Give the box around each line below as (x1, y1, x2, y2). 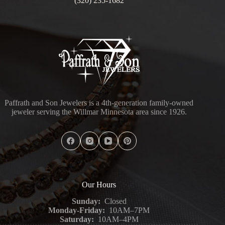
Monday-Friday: (48, 206, 107, 214)
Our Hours (82, 180, 117, 189)
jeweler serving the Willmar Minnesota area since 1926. (11, 107, 187, 117)
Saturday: (59, 215, 94, 223)
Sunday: (71, 197, 100, 205)
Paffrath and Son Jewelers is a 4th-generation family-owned (5, 98, 194, 107)
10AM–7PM (107, 206, 150, 214)
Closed (100, 197, 127, 205)
